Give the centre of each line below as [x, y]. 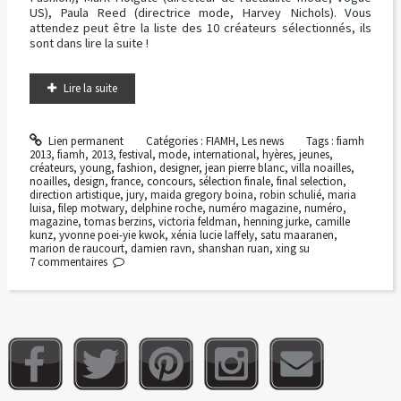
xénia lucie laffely [212, 235]
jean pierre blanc [244, 167]
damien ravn [161, 248]
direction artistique [74, 194]
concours [169, 181]
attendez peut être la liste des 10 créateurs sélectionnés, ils [200, 28]
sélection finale [234, 181]
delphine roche [166, 208]
